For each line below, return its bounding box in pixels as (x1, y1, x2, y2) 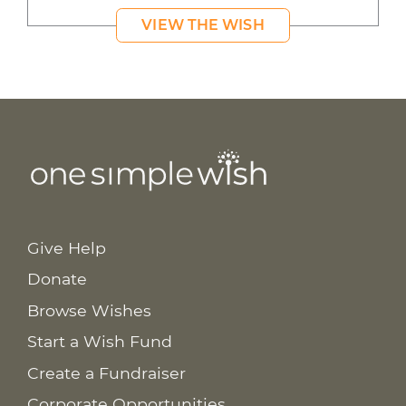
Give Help (26, 237, 106, 257)
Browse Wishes (26, 300, 151, 320)
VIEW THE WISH (141, 16, 265, 34)
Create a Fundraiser (26, 362, 186, 382)
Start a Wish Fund (26, 332, 172, 352)
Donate (26, 269, 87, 289)
